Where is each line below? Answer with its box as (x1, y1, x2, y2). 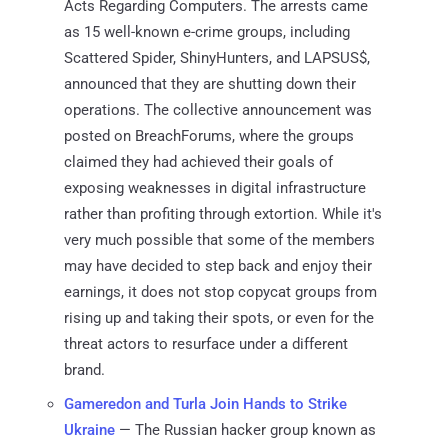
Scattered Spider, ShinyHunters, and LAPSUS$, (64, 48, 370, 67)
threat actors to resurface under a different (64, 334, 348, 353)
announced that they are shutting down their (64, 74, 356, 93)
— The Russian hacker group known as (119, 420, 376, 439)
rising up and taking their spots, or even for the (64, 308, 374, 327)
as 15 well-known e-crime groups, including (64, 22, 350, 41)
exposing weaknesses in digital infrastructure (64, 178, 366, 197)
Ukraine (64, 420, 115, 439)
